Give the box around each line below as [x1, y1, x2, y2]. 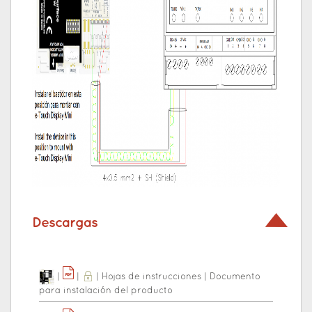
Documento [210, 273, 260, 282]
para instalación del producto [39, 287, 173, 296]
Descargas [32, 217, 97, 230]
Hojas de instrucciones [102, 273, 201, 282]
